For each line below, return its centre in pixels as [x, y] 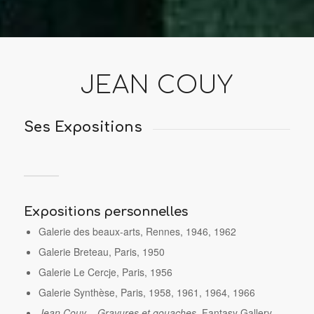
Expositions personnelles [105, 211]
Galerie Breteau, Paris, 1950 [101, 251]
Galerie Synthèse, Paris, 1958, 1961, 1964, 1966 [146, 292]
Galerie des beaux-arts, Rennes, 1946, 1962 [137, 231]
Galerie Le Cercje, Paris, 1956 [105, 272]
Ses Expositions [83, 127]
